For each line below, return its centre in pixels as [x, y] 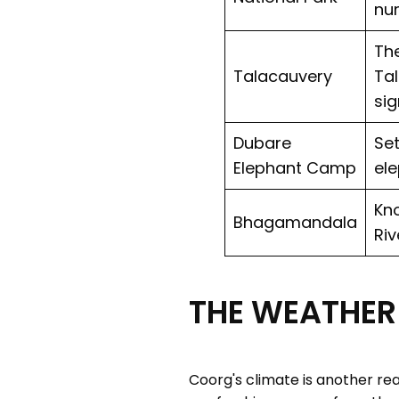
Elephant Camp [294, 167]
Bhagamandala [295, 222]
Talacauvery [282, 76]
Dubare [262, 142]
